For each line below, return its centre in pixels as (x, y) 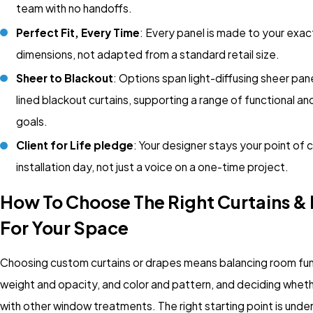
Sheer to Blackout (65, 78)
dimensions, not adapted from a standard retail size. (148, 54)
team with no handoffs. (74, 8)
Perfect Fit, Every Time (78, 32)
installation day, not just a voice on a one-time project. (153, 166)
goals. (32, 121)
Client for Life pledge (75, 145)
